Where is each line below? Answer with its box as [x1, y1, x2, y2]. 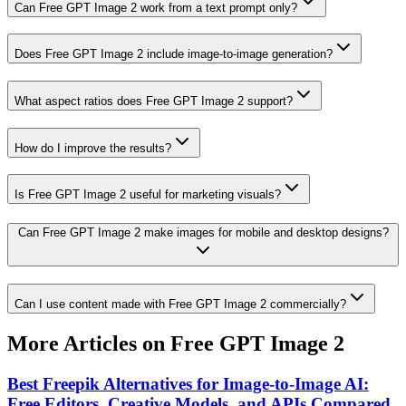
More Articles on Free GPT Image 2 [7, 331, 344, 355]
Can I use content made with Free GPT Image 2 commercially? [14, 296, 346, 311]
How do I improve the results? [14, 140, 171, 155]
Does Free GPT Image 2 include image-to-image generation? [14, 47, 333, 62]
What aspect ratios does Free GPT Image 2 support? [14, 94, 293, 109]
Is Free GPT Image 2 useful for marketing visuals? [14, 188, 281, 202]
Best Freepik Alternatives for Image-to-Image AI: [7, 373, 369, 393]
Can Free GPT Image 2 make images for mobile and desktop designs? [17, 226, 389, 240]
